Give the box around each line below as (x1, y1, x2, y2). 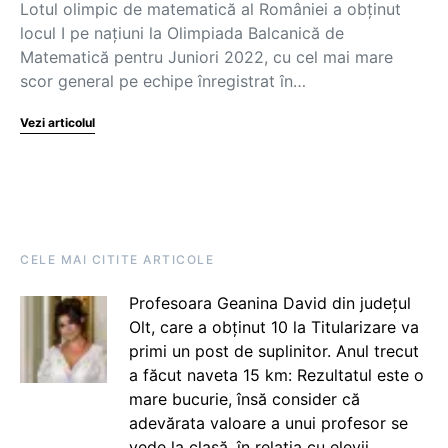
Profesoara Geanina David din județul (128, 293, 411, 313)
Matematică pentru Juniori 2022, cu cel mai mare (20, 47, 393, 67)
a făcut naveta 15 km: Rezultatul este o (128, 365, 424, 385)
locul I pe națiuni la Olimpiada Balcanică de (20, 23, 344, 43)
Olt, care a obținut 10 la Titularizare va (128, 317, 419, 337)
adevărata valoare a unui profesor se (128, 413, 408, 433)
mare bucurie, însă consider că (128, 389, 360, 409)
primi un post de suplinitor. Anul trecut (128, 341, 419, 361)
